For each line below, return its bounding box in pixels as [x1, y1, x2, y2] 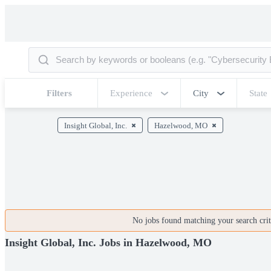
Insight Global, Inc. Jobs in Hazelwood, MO [5, 236, 212, 249]
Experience [110, 88, 152, 98]
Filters [47, 88, 72, 98]
